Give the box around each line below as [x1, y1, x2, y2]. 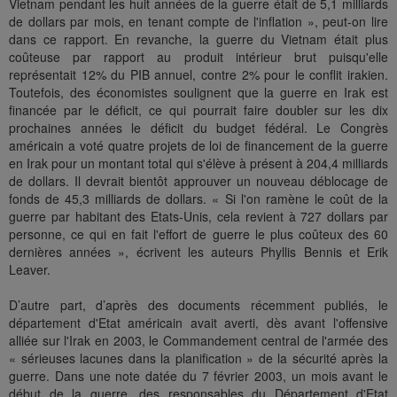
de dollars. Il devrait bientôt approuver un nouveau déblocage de [9, 172, 388, 191]
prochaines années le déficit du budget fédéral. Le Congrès [9, 119, 388, 137]
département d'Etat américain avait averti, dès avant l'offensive [9, 314, 388, 332]
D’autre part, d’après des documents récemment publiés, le [9, 296, 388, 315]
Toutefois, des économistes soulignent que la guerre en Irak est [9, 83, 388, 102]
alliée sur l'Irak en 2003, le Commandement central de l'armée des [9, 331, 388, 350]
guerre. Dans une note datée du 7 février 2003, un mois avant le [9, 367, 388, 385]
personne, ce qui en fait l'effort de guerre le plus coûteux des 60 [9, 225, 388, 244]
